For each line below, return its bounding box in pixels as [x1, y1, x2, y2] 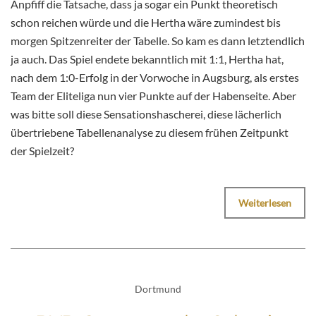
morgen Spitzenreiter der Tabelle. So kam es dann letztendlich [11, 34, 305, 48]
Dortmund [135, 283, 181, 296]
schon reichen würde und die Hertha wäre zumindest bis [11, 16, 281, 30]
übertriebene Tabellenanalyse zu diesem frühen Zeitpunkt [11, 126, 288, 140]
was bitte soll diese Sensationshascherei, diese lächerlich [11, 107, 281, 121]
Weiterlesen [238, 197, 291, 209]
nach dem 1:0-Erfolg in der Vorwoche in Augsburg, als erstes [11, 71, 299, 85]
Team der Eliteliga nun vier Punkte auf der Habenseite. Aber [11, 89, 296, 103]
